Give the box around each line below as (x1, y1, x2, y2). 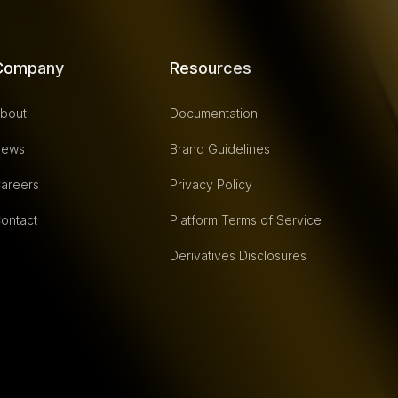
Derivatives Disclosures (170, 247, 307, 263)
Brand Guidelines (170, 140, 271, 156)
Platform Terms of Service (170, 211, 322, 227)
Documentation (170, 105, 259, 121)
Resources (170, 58, 252, 77)
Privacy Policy (170, 176, 253, 192)
